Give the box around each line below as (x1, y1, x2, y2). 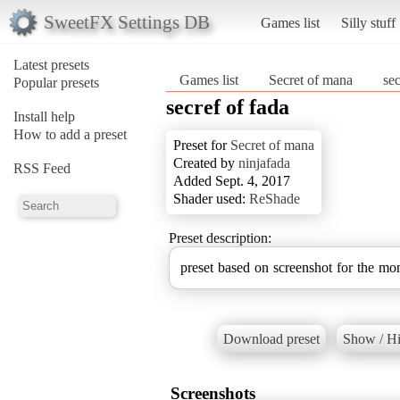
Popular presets (13, 74, 99, 90)
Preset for (173, 137, 230, 153)
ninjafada (238, 154, 290, 171)
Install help (13, 108, 75, 124)
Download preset (222, 331, 320, 347)
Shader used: (173, 190, 249, 206)
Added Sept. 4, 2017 (173, 172, 290, 188)
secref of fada (166, 95, 289, 119)
